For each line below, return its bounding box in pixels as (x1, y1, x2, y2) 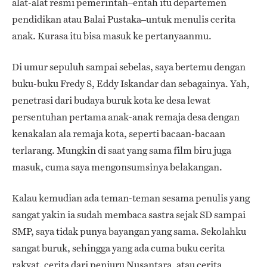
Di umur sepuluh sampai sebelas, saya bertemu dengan (12, 60, 246, 74)
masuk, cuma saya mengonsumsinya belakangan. (12, 160, 222, 174)
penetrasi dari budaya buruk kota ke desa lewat (12, 93, 210, 107)
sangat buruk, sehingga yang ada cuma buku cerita (12, 241, 225, 255)
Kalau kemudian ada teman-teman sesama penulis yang (12, 191, 250, 205)
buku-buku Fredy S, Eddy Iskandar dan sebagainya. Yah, (12, 76, 250, 91)
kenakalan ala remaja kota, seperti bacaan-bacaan (12, 126, 225, 141)
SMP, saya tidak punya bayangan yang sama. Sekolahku (12, 224, 246, 238)
